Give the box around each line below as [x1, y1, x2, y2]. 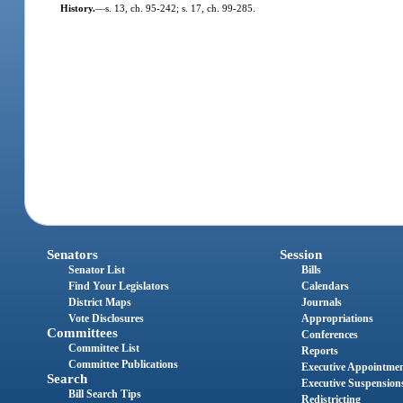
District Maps [68, 296, 132, 309]
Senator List [68, 264, 126, 277]
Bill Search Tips [68, 388, 142, 401]
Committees [47, 326, 119, 341]
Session [279, 247, 322, 263]
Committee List [68, 342, 140, 355]
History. [59, 2, 95, 13]
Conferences [300, 328, 358, 342]
